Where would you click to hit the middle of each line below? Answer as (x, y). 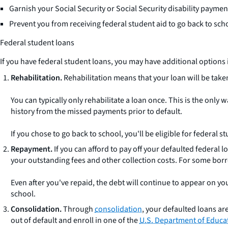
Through (78, 209)
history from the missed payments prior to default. (96, 111)
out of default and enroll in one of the (75, 220)
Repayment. (32, 149)
